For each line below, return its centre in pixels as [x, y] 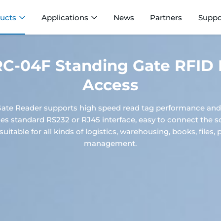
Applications [65, 17]
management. [110, 144]
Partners [166, 17]
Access [110, 85]
